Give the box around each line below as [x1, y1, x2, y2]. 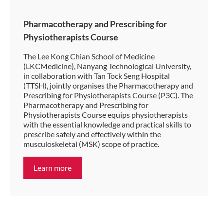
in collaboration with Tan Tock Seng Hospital [23, 71, 170, 81]
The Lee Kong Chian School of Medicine [23, 52, 155, 61]
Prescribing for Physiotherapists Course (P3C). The [23, 91, 193, 100]
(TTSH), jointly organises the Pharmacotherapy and [23, 81, 193, 91]
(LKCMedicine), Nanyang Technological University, [23, 61, 191, 71]
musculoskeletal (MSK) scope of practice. [23, 139, 159, 149]
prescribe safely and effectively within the [23, 129, 161, 139]
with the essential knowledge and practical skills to [23, 120, 191, 129]
